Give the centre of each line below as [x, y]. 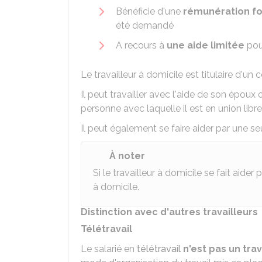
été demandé [145, 25]
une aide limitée [206, 45]
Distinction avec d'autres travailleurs [169, 212]
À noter [127, 156]
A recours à [141, 45]
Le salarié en [109, 249]
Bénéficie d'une [149, 11]
